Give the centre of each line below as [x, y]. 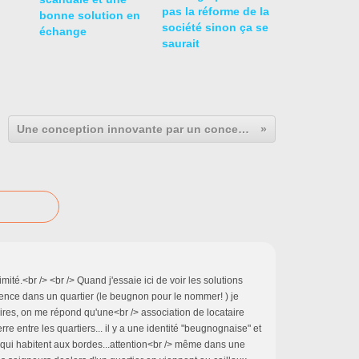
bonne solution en [90, 15]
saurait [180, 43]
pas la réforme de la [215, 11]
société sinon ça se [215, 27]
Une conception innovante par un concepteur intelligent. [243, 129]
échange [63, 31]
